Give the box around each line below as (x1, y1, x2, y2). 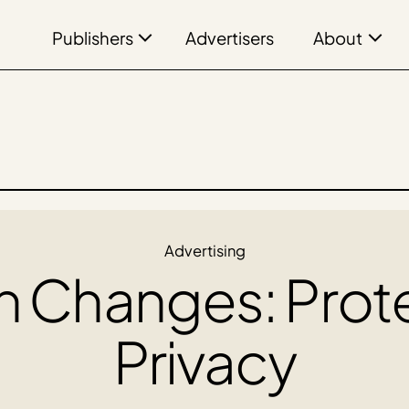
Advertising (163, 240, 246, 260)
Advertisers (185, 27, 274, 49)
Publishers (51, 27, 133, 49)
